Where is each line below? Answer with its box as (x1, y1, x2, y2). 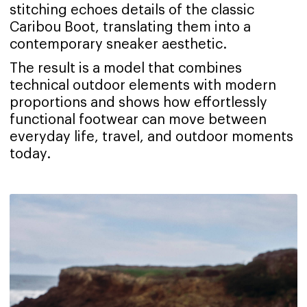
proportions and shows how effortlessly (10, 95, 267, 110)
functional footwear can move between (10, 112, 267, 127)
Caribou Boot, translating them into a (10, 20, 251, 34)
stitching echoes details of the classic (10, 3, 254, 17)
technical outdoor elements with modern (10, 78, 276, 93)
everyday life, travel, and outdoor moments (10, 130, 293, 144)
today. (10, 147, 51, 161)
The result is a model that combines (10, 61, 242, 75)
